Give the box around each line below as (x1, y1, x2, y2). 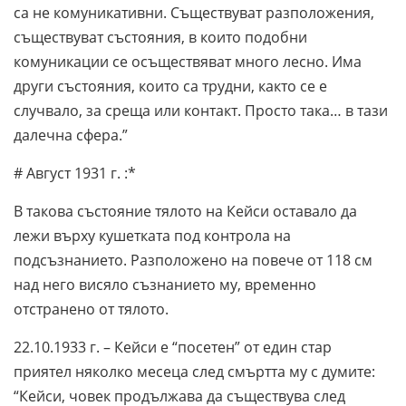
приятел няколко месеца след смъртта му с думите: (14, 361, 375, 382)
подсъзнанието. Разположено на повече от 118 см (14, 249, 372, 270)
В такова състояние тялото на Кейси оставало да (14, 200, 357, 221)
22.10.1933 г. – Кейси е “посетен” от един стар (14, 336, 332, 357)
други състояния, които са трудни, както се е (14, 75, 327, 96)
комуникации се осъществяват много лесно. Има (14, 51, 362, 72)
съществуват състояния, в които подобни (14, 26, 307, 47)
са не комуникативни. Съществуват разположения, (14, 2, 374, 23)
